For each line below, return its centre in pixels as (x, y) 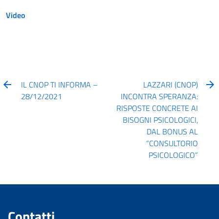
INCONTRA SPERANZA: (159, 96)
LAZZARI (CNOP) (170, 85)
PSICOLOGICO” (173, 155)
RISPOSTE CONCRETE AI (157, 108)
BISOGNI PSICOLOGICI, (160, 120)
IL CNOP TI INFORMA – (60, 85)
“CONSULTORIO (172, 143)
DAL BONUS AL (172, 131)
